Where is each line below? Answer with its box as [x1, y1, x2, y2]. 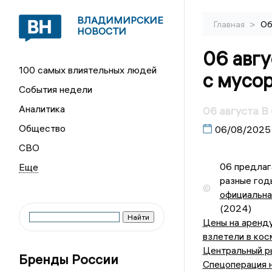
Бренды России [19, 251, 119, 268]
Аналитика [19, 103, 66, 115]
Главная [213, 19, 246, 30]
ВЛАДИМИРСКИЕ [77, 14, 164, 26]
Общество [19, 122, 66, 134]
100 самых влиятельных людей [19, 64, 157, 76]
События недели [19, 83, 93, 95]
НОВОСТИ [77, 25, 127, 37]
